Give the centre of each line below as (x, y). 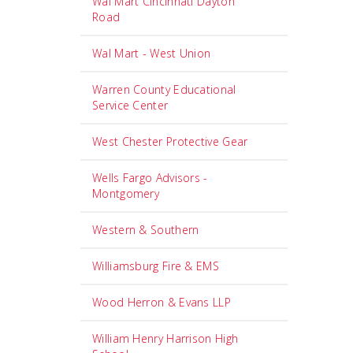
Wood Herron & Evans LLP (162, 302)
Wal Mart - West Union (152, 53)
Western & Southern (146, 230)
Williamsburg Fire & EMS (156, 266)
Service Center (130, 105)
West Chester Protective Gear (170, 141)
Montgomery (126, 193)
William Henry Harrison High (165, 338)
